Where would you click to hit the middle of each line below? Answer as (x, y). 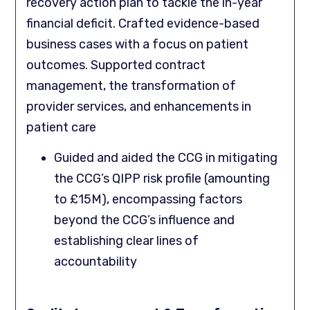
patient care (62, 127)
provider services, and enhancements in (139, 106)
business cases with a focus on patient (138, 44)
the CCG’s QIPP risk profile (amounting (162, 179)
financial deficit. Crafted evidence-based (143, 23)
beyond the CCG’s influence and (145, 220)
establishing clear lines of (127, 241)
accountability (96, 262)
